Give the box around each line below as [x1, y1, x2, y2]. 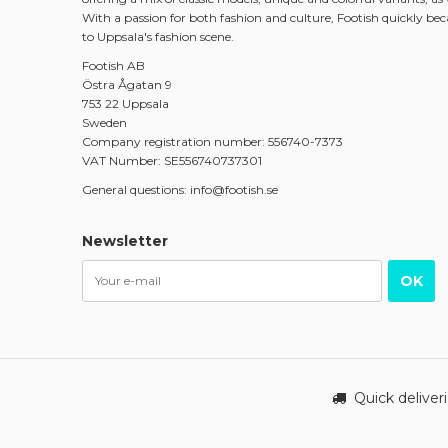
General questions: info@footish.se [82, 181, 278, 197]
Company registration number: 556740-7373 [82, 133, 343, 149]
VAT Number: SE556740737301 [82, 152, 262, 168]
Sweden [82, 114, 127, 130]
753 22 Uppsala [82, 95, 169, 111]
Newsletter [82, 231, 168, 250]
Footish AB [82, 57, 145, 73]
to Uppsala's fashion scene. [82, 28, 234, 44]
